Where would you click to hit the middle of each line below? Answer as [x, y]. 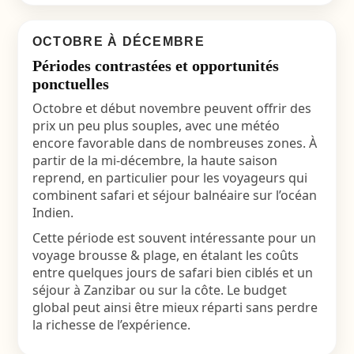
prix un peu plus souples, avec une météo [156, 126]
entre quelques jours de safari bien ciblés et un [172, 273]
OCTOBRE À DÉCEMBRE [118, 41]
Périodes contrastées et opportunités [155, 66]
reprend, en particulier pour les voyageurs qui [169, 178]
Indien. [53, 213]
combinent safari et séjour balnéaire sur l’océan [174, 195]
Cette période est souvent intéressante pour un [174, 238]
